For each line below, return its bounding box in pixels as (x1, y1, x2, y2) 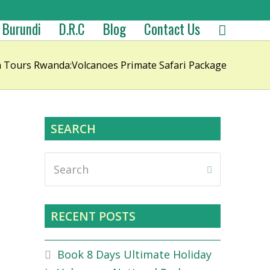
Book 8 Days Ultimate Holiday (57, 246, 212, 262)
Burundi (2, 19, 41, 39)
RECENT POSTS (51, 208, 136, 225)
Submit (212, 163, 243, 176)
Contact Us (144, 19, 200, 39)
